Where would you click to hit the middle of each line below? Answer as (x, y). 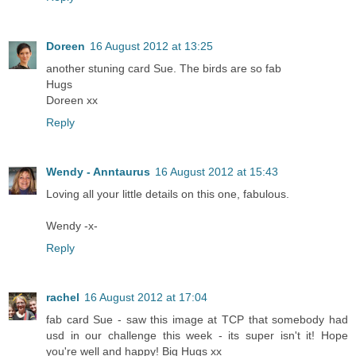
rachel (63, 297)
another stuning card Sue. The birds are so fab (164, 68)
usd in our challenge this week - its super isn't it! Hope (197, 335)
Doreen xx (72, 100)
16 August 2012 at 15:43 (217, 171)
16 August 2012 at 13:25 (151, 46)
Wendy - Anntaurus (98, 171)
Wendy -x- (72, 225)
